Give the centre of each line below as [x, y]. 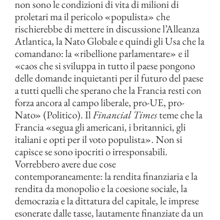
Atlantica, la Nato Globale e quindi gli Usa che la [110, 41]
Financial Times [125, 115]
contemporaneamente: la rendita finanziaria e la [106, 176]
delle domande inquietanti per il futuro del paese [109, 78]
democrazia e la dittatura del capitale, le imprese [107, 201]
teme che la [180, 115]
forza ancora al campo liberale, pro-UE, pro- [100, 102]
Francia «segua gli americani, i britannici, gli [100, 127]
